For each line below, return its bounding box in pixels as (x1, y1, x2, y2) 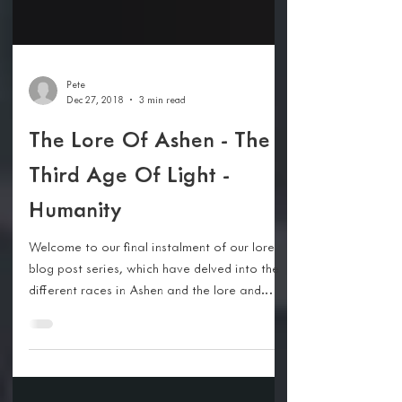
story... (29, 335, 67, 352)
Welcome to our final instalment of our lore (29, 270, 275, 287)
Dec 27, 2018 (66, 125, 123, 138)
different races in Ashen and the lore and (29, 313, 261, 330)
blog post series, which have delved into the (29, 292, 279, 309)
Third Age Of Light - (29, 192, 230, 221)
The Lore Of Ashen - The (29, 157, 270, 186)
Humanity (29, 227, 122, 256)
